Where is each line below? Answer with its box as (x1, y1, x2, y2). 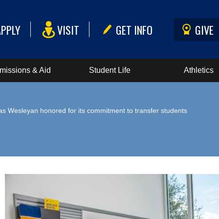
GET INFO (116, 21, 153, 38)
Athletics (184, 66, 214, 74)
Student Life (88, 66, 131, 74)
